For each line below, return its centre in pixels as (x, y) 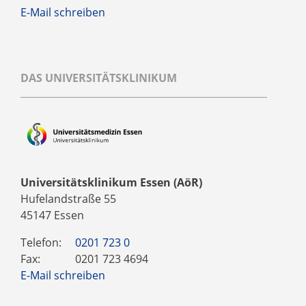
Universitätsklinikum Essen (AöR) (111, 182)
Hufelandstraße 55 (68, 198)
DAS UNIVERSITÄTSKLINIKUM (99, 78)
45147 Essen (52, 215)
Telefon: (41, 242)
